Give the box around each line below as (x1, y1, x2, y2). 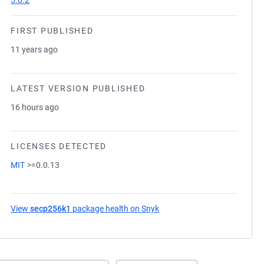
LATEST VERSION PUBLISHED (11, 84, 146, 93)
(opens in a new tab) (159, 204, 236, 213)
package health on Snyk (71, 204, 160, 213)
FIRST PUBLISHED (11, 26, 94, 35)
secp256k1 (30, 204, 71, 213)
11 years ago (11, 45, 58, 54)
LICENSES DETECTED (11, 141, 107, 151)
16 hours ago (11, 103, 60, 112)
